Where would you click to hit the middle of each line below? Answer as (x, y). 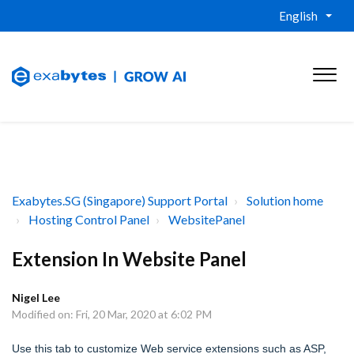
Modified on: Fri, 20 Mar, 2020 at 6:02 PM (112, 314)
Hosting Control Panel (89, 219)
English (298, 16)
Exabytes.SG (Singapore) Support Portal (120, 200)
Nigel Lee (36, 298)
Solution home (285, 200)
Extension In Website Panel (129, 259)
